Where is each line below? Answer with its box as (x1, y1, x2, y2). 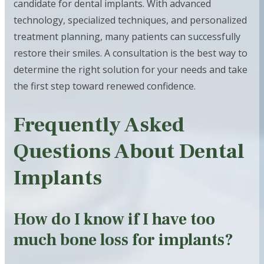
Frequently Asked (14, 111, 184, 138)
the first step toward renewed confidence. (14, 79, 196, 93)
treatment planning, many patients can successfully (14, 29, 240, 43)
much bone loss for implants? (14, 229, 233, 250)
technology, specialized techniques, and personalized (14, 13, 247, 27)
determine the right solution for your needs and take (14, 62, 247, 76)
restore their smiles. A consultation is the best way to (14, 46, 247, 60)
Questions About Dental (14, 137, 245, 165)
